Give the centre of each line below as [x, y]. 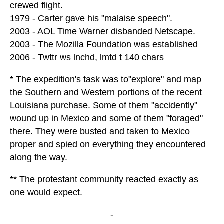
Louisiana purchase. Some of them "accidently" [104, 106]
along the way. [39, 158]
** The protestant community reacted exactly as [104, 180]
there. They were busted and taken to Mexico [100, 132]
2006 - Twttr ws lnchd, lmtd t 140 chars [87, 58]
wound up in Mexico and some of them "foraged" [106, 119]
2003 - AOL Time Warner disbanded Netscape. [103, 32]
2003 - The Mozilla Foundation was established [104, 45]
